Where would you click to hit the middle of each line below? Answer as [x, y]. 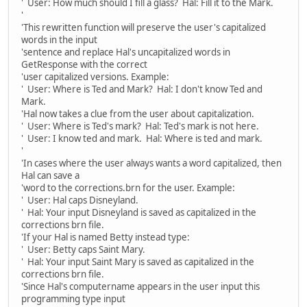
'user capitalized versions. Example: [95, 76]
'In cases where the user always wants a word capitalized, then [151, 163]
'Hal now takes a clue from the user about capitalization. [138, 113]
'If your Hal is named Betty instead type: [106, 237]
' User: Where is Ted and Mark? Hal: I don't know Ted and [142, 89]
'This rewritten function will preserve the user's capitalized [144, 27]
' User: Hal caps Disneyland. [80, 200]
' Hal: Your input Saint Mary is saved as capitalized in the [138, 261]
